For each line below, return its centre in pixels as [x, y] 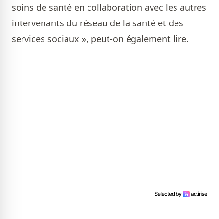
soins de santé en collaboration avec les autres [109, 7]
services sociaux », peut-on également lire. [100, 39]
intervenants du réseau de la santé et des [98, 23]
